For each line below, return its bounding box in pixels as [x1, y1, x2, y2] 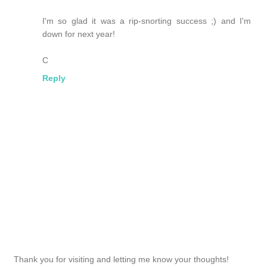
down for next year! [42, 29, 115, 39]
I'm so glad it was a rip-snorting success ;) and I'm [42, 15, 251, 26]
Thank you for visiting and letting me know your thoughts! [14, 254, 229, 264]
